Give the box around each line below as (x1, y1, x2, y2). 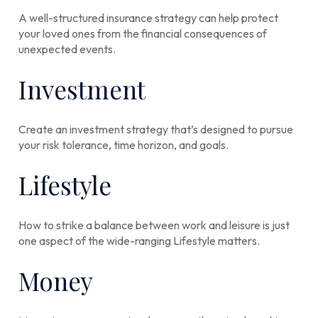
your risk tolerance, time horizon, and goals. (18, 138, 229, 152)
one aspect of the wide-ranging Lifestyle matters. (18, 234, 261, 248)
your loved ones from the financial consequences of (18, 26, 268, 40)
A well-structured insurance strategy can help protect (18, 11, 279, 25)
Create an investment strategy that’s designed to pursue (18, 122, 294, 136)
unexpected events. (18, 42, 116, 56)
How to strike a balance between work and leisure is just (18, 218, 290, 232)
